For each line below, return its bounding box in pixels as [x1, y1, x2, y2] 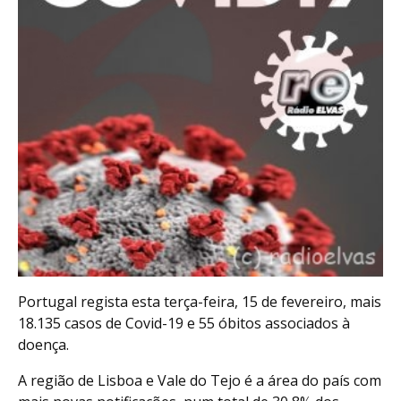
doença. [18, 335, 69, 354]
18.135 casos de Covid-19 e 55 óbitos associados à [18, 313, 350, 333]
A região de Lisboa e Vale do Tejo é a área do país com [18, 371, 381, 390]
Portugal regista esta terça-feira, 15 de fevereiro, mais [18, 292, 381, 311]
